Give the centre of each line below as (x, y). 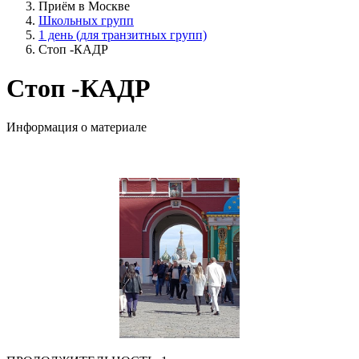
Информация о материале (77, 127)
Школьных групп (86, 20)
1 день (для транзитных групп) (123, 34)
